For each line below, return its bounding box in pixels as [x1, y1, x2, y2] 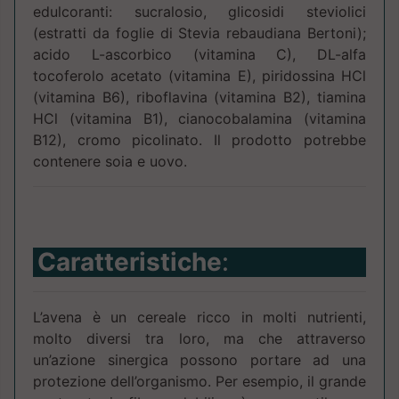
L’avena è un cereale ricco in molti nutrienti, [33, 307, 366, 326]
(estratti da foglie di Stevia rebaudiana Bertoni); [33, 23, 366, 42]
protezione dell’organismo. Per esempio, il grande [33, 371, 366, 390]
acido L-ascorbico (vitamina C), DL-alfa [33, 45, 366, 63]
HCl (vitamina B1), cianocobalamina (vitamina [33, 109, 366, 127]
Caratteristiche [37, 246, 222, 277]
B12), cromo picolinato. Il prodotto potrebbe [33, 130, 366, 149]
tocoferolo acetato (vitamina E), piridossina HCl [33, 66, 366, 85]
